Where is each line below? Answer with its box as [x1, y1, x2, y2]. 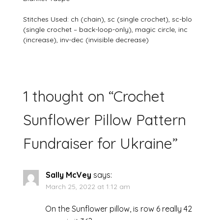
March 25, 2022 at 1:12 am [46, 182, 131, 192]
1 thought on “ [23, 87, 114, 106]
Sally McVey [46, 170, 92, 180]
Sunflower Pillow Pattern [23, 110, 187, 130]
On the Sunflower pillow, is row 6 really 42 [45, 204, 192, 214]
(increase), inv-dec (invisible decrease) [23, 35, 149, 45]
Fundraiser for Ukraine [23, 134, 173, 153]
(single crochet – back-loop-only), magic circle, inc [23, 25, 188, 34]
